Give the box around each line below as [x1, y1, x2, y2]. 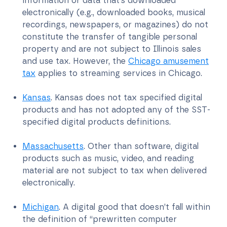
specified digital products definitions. [22, 117, 171, 127]
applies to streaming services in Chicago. [35, 68, 202, 78]
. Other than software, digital [84, 141, 199, 151]
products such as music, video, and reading [22, 153, 194, 163]
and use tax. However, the [22, 56, 128, 66]
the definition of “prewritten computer [22, 214, 177, 224]
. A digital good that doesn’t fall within [59, 202, 210, 212]
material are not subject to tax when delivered [22, 165, 207, 175]
